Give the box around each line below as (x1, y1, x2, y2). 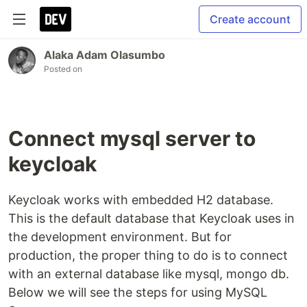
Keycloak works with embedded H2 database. (8, 193, 273, 207)
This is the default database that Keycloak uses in (8, 211, 295, 225)
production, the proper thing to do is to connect (8, 248, 288, 262)
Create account (210, 12, 291, 26)
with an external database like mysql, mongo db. (8, 267, 289, 281)
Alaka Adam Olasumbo (44, 48, 165, 62)
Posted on (44, 64, 82, 74)
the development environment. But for (8, 230, 232, 244)
